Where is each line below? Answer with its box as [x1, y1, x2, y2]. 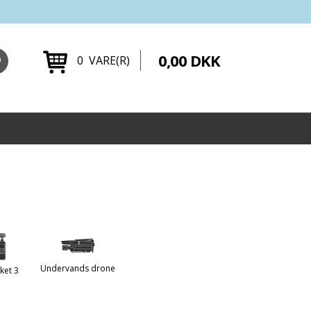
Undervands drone [40, 262, 115, 274]
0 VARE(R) [76, 53, 130, 68]
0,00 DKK [158, 50, 220, 71]
